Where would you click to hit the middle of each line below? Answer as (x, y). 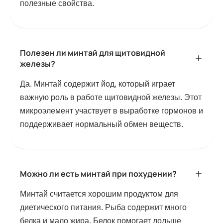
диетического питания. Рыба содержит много (103, 208)
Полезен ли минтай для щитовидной (93, 53)
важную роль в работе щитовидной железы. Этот (111, 98)
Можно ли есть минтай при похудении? (98, 174)
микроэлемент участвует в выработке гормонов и (111, 111)
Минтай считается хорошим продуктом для (99, 194)
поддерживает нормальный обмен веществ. (102, 124)
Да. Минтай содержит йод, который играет (98, 84)
